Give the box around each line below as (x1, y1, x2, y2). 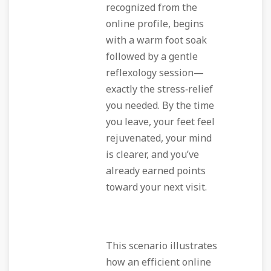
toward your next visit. (106, 180, 207, 195)
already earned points (106, 164, 206, 178)
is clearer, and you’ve (106, 148, 199, 162)
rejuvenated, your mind (106, 131, 212, 146)
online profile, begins (106, 17, 204, 31)
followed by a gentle (106, 50, 198, 64)
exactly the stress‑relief (106, 82, 213, 97)
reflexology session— (106, 66, 204, 80)
